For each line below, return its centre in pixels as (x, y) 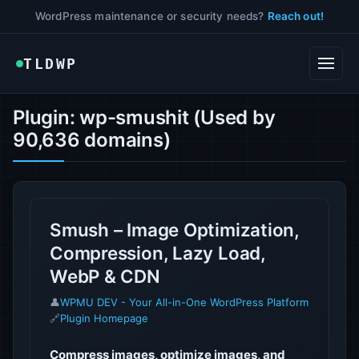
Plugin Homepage (104, 318)
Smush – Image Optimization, (174, 230)
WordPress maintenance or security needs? (151, 16)
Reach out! (295, 16)
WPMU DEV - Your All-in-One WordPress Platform (184, 302)
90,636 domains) (92, 140)
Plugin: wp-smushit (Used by (144, 117)
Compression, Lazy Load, (157, 253)
